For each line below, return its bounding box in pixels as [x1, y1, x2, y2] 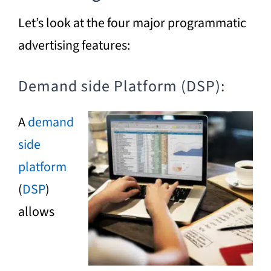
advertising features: [18, 35, 130, 55]
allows [18, 201, 54, 221]
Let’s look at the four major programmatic [18, 13, 246, 33]
